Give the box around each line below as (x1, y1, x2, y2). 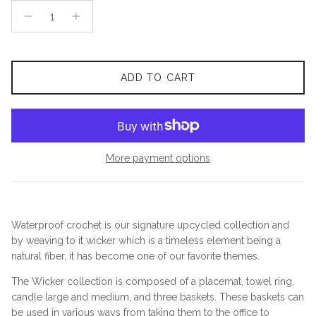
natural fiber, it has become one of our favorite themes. (11, 250, 260, 262)
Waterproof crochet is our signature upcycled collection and (11, 219, 289, 231)
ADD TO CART (120, 72, 196, 84)
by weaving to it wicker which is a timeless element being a (11, 235, 281, 247)
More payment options (106, 152, 210, 164)
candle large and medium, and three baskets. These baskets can (11, 291, 304, 303)
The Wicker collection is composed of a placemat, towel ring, (11, 276, 294, 288)
